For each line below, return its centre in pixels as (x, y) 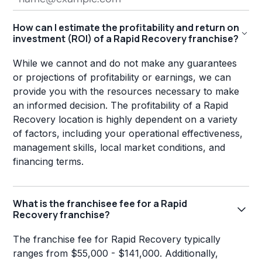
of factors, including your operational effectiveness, (128, 134)
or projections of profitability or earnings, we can (122, 77)
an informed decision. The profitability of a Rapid (121, 106)
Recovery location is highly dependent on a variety (125, 120)
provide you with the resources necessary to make (126, 92)
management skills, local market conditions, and (119, 148)
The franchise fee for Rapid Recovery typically (117, 239)
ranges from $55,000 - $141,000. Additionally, (116, 254)
